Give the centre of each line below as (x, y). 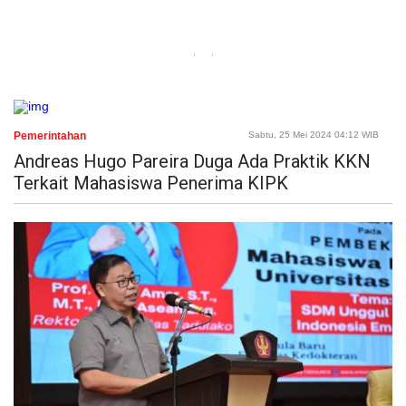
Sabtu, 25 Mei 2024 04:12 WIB (314, 134)
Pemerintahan (50, 135)
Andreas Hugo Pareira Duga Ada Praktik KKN (192, 161)
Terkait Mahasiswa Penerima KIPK (151, 183)
